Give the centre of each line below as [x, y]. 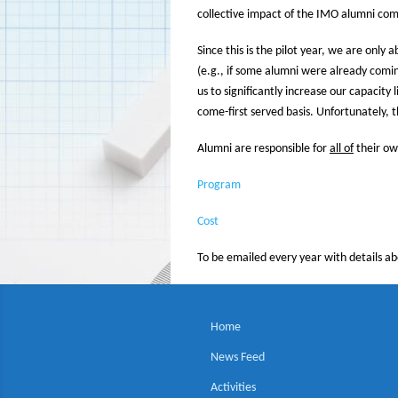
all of [342, 149]
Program [219, 186]
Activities [233, 388]
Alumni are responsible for [263, 149]
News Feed [238, 358]
